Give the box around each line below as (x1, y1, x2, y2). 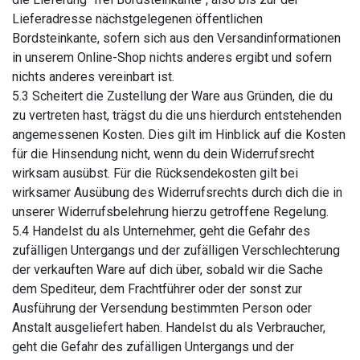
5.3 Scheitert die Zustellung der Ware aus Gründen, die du (12, 88, 333, 104)
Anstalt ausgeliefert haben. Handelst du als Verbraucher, (12, 320, 325, 335)
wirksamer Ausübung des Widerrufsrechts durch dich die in (12, 185, 342, 200)
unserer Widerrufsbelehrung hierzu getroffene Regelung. (12, 204, 329, 219)
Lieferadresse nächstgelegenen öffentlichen (12, 11, 263, 27)
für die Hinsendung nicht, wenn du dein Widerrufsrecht (12, 146, 314, 162)
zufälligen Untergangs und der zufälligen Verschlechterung (12, 243, 340, 258)
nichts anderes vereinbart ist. (12, 69, 174, 84)
